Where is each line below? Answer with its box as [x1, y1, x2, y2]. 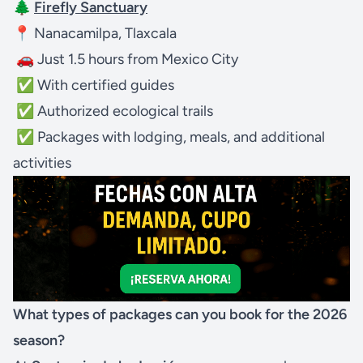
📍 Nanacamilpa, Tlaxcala [13, 23, 177, 42]
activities [13, 153, 71, 172]
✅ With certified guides [13, 75, 174, 94]
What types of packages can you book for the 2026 [13, 305, 347, 323]
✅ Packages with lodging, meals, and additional [13, 127, 325, 146]
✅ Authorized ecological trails [13, 101, 213, 120]
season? [13, 331, 65, 349]
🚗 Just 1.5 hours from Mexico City [13, 49, 238, 68]
